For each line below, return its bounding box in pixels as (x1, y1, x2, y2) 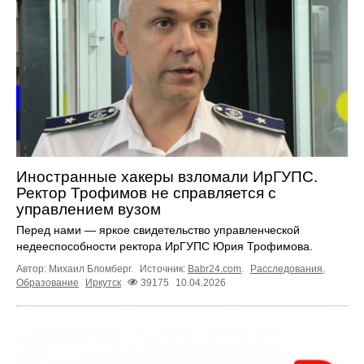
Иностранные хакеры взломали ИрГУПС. (16, 167, 318, 185)
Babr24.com (188, 262, 241, 275)
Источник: (140, 262, 188, 275)
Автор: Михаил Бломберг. (16, 262, 136, 275)
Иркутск (85, 276, 121, 288)
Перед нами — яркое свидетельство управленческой (16, 223, 300, 236)
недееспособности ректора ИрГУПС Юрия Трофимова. (16, 239, 313, 253)
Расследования (250, 262, 323, 275)
